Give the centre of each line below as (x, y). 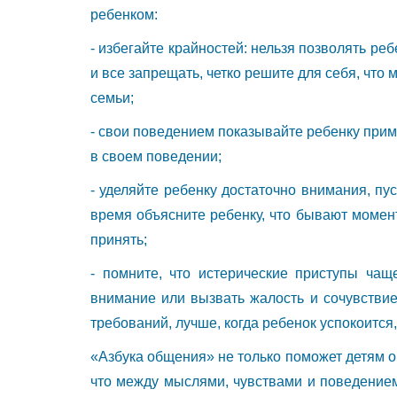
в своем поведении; (156, 156)
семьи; (112, 97)
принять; (119, 239)
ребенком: (124, 14)
